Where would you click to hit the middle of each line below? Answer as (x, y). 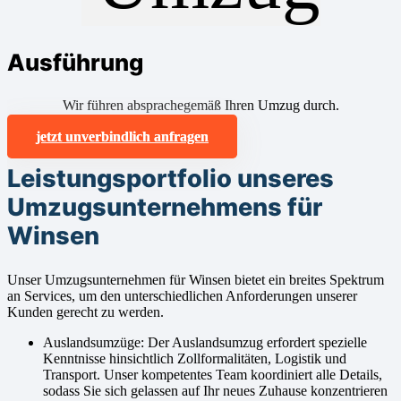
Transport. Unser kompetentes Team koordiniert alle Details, (213, 375)
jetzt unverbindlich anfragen (122, 136)
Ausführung (75, 62)
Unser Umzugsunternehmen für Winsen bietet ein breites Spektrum (196, 280)
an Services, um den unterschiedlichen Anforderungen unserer (182, 296)
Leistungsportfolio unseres (171, 179)
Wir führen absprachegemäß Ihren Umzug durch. (200, 105)
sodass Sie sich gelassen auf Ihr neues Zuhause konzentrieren (215, 391)
